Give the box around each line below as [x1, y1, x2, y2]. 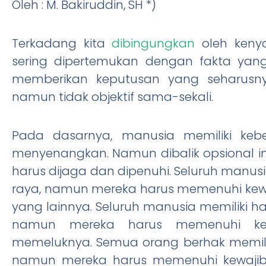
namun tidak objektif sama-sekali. [12, 88, 213, 105]
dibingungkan [112, 34, 195, 52]
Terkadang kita [12, 34, 112, 52]
